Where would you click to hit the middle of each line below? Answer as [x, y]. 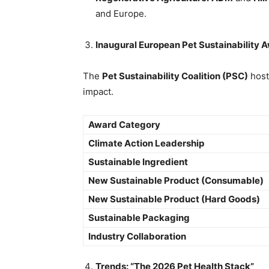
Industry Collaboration [137, 237]
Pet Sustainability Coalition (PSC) [175, 76]
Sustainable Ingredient [138, 162]
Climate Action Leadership [146, 144]
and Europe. [121, 14]
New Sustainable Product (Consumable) [176, 181]
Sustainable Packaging [139, 218]
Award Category [124, 125]
